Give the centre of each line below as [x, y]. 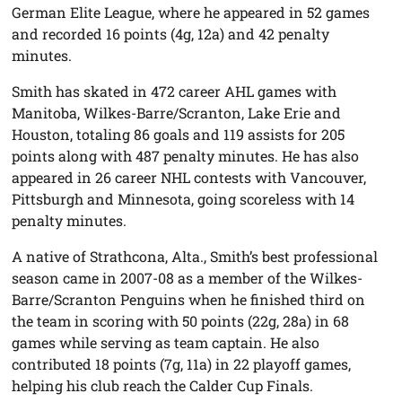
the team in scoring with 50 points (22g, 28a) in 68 [181, 320]
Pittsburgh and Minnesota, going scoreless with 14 [184, 198]
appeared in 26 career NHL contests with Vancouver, [189, 177]
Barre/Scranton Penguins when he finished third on [189, 299]
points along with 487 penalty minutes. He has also [186, 155]
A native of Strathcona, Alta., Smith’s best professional [195, 256]
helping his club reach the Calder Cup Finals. [163, 385]
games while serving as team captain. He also [166, 342]
